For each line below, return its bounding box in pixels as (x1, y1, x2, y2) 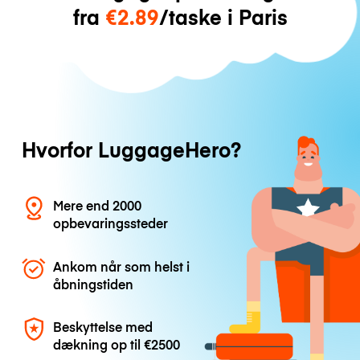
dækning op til (53, 334, 145, 353)
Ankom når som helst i (53, 256, 190, 275)
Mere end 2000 (53, 196, 142, 215)
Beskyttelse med (53, 317, 153, 335)
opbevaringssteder (53, 214, 169, 232)
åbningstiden (53, 274, 134, 292)
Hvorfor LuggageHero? (21, 135, 241, 164)
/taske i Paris (158, 2, 288, 31)
